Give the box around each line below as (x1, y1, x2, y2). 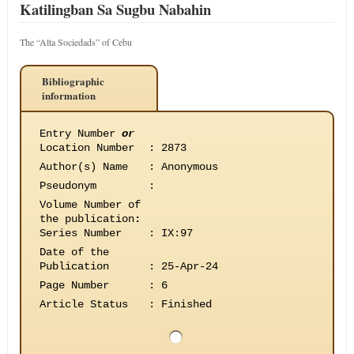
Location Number (39, 141, 134, 154)
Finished (160, 298, 212, 311)
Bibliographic (41, 73, 104, 88)
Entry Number (39, 127, 122, 140)
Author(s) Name (39, 160, 128, 173)
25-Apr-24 (160, 260, 218, 273)
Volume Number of (39, 198, 141, 211)
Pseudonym (39, 179, 96, 192)
